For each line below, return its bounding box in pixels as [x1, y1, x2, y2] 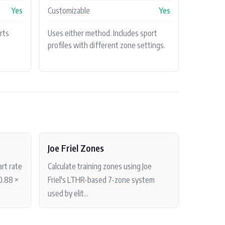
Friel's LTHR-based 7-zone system [48, 174, 155, 185]
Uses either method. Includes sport [48, 28, 157, 38]
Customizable [48, 5, 90, 16]
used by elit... [48, 188, 88, 198]
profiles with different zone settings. [48, 40, 165, 50]
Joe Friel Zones [48, 142, 104, 154]
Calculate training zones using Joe [48, 161, 152, 171]
